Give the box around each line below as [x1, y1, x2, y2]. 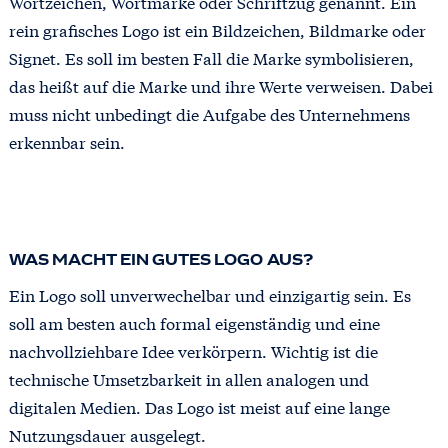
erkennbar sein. [8, 130, 125, 153]
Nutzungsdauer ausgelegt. [8, 422, 206, 446]
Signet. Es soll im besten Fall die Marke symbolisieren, [8, 46, 414, 69]
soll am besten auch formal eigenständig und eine [8, 310, 380, 334]
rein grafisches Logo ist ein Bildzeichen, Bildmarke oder [8, 18, 426, 41]
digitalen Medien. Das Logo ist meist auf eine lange [8, 394, 390, 418]
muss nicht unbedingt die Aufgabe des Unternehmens [8, 102, 410, 125]
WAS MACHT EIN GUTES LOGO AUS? [8, 253, 313, 269]
